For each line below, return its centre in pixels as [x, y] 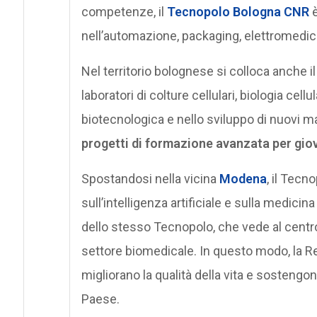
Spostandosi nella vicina [150, 178]
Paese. [102, 299]
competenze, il [124, 11]
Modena [243, 178]
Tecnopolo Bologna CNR [238, 11]
